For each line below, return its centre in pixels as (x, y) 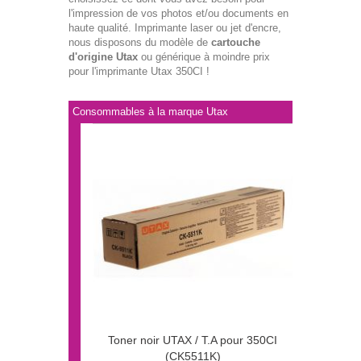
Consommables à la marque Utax (150, 112)
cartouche (236, 43)
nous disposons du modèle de (140, 43)
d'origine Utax (103, 57)
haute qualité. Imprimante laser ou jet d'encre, (175, 28)
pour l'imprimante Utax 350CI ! (139, 72)
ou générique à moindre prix (204, 57)
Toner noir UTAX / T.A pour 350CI (193, 340)
